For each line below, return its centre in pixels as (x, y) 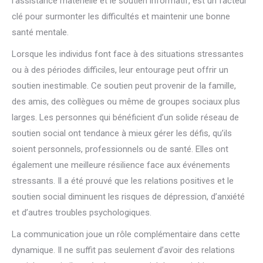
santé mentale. (40, 32)
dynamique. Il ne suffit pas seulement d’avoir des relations (123, 250)
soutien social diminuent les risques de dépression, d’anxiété (128, 197)
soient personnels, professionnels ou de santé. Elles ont (120, 149)
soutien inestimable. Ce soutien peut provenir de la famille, (124, 86)
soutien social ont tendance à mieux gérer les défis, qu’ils (122, 133)
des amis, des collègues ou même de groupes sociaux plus (126, 102)
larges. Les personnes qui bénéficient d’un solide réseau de (125, 117)
